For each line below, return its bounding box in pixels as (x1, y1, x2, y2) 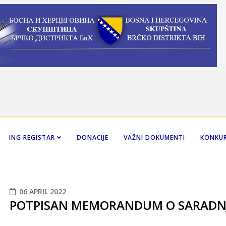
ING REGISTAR (9, 133, 57, 142)
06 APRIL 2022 (19, 186, 66, 196)
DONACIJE (77, 133, 108, 142)
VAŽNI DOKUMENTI (124, 133, 185, 142)
